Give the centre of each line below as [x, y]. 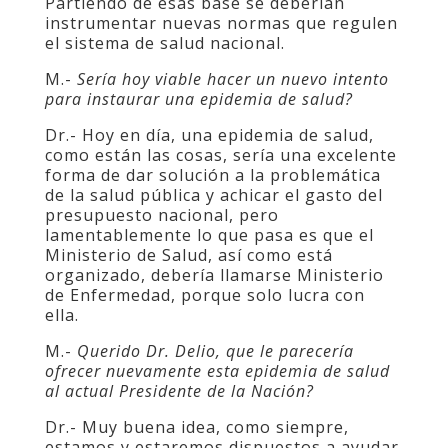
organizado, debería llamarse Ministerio [214, 275]
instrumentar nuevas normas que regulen [221, 23]
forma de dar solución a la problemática [212, 175]
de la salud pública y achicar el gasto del [213, 195]
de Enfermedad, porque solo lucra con [204, 295]
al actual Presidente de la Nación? [179, 391]
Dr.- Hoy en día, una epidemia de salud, [209, 135]
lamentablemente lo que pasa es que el [209, 235]
